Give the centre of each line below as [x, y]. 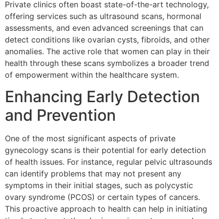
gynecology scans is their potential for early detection [105, 150]
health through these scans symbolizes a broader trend [107, 63]
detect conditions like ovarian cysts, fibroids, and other [107, 39]
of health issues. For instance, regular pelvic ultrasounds [109, 162]
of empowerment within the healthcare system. [92, 75]
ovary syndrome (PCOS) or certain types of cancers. [102, 197]
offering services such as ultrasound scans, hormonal [103, 16]
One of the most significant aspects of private [90, 139]
